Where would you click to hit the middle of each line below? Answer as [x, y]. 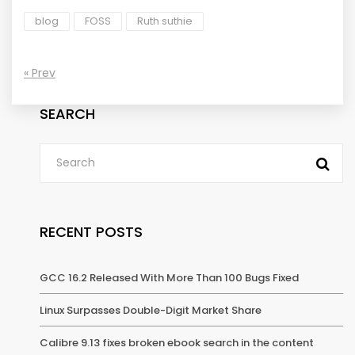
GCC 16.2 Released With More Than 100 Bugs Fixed [169, 277]
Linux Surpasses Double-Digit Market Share [151, 310]
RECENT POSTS [91, 231]
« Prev [40, 73]
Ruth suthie [165, 21]
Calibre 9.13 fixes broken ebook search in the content [177, 342]
